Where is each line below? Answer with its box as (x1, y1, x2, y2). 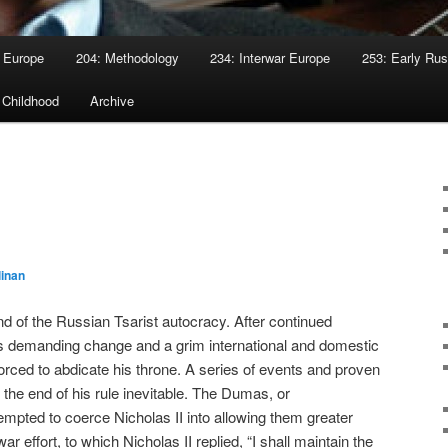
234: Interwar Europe (210, 48, 331, 68)
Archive (90, 91, 135, 111)
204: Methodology (75, 48, 179, 68)
